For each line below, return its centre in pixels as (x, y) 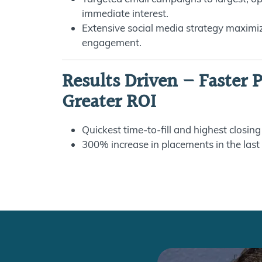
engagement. (112, 43)
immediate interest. (125, 13)
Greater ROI (109, 103)
